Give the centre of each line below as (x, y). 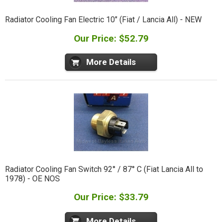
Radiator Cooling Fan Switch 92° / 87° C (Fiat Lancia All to (104, 169)
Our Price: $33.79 (111, 197)
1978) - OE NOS (32, 178)
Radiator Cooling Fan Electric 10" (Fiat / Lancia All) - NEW (103, 20)
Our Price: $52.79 (111, 39)
